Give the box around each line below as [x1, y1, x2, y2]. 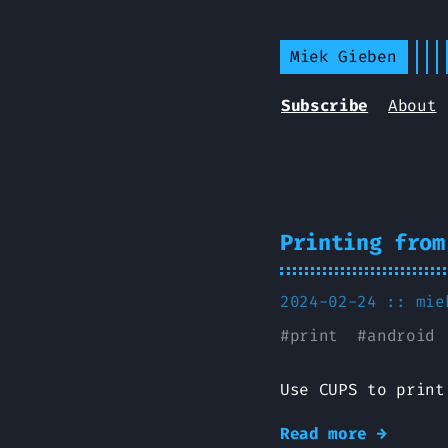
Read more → [280, 423, 387, 444]
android [367, 325, 435, 346]
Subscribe [281, 95, 369, 116]
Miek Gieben [290, 46, 397, 67]
